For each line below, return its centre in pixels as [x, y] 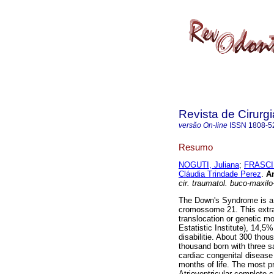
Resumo [196, 147]
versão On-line [203, 125]
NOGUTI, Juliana [209, 165]
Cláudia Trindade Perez [220, 174]
